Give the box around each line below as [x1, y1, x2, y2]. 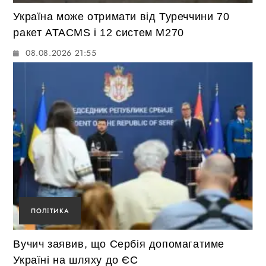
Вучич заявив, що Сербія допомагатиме [13, 237, 225, 250]
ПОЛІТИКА [31, 205, 69, 216]
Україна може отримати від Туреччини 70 [13, 11, 230, 23]
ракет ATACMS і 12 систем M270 [13, 27, 184, 39]
